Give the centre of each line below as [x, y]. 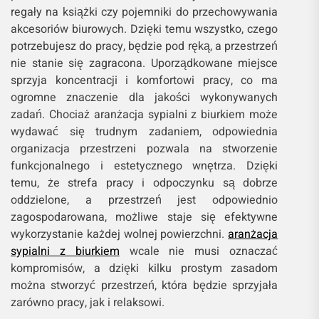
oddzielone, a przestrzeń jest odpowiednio [145, 200]
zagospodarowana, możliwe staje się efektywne [145, 217]
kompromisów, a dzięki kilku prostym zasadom [145, 268]
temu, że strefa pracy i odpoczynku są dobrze [145, 183]
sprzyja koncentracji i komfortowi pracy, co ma [145, 80]
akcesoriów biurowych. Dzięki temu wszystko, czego [145, 29]
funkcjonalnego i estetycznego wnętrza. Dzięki [145, 166]
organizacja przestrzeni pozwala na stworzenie [145, 149]
